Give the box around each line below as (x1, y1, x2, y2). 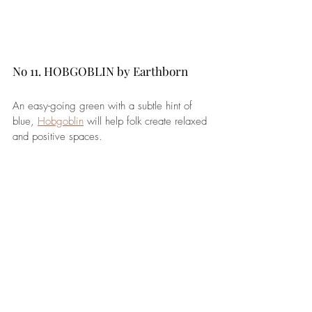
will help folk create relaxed (84, 114, 210, 128)
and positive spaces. (13, 129, 102, 143)
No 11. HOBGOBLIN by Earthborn (13, 63, 191, 79)
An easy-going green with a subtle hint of (13, 98, 196, 113)
